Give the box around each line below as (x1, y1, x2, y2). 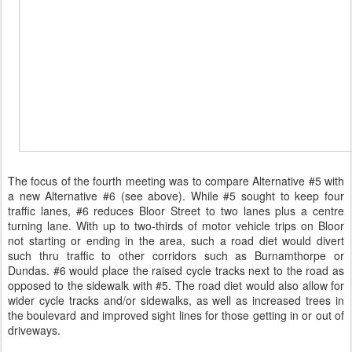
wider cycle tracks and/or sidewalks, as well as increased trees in (8, 292, 344, 309)
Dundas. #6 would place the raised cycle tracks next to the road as (8, 262, 344, 279)
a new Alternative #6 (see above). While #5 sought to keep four (8, 188, 344, 204)
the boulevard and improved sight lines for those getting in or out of (8, 307, 344, 324)
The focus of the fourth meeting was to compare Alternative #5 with (8, 173, 344, 189)
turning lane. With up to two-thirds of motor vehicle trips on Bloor (8, 218, 344, 234)
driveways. (8, 322, 60, 339)
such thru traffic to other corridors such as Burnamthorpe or (8, 247, 344, 264)
